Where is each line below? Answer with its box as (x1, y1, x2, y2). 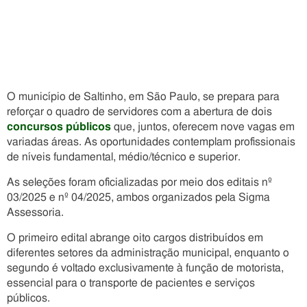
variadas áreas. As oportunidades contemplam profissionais (7, 136, 295, 147)
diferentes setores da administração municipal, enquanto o (7, 247, 289, 258)
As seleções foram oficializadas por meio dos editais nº (7, 177, 272, 188)
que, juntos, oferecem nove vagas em (111, 121, 295, 132)
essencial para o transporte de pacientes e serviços (7, 278, 255, 288)
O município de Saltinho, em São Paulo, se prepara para (7, 91, 280, 102)
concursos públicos (7, 121, 111, 132)
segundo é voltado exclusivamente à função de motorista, (7, 262, 284, 273)
